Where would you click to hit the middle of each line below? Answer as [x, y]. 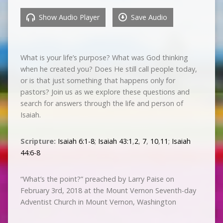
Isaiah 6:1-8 [76, 141]
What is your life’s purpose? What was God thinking [104, 57]
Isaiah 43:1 [115, 141]
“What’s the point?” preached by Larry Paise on [97, 179]
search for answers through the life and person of [102, 103]
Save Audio [148, 17]
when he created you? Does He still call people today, [109, 69]
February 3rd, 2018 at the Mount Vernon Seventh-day [108, 190]
